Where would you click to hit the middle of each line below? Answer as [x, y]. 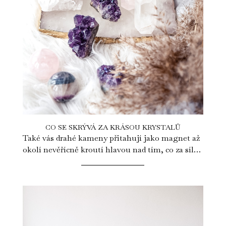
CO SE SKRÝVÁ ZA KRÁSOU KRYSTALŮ [113, 127]
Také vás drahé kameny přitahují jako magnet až [111, 138]
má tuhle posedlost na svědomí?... [84, 161]
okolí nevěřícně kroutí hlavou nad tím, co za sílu [110, 150]
